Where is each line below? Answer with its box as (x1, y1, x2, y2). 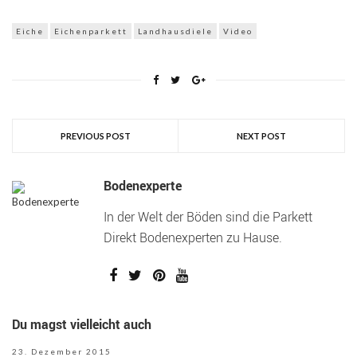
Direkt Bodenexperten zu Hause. (104, 229, 282, 247)
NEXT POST (237, 131, 286, 142)
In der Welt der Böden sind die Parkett (104, 208, 312, 226)
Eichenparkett (54, 26, 127, 37)
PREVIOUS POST (60, 131, 131, 142)
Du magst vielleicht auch (12, 316, 151, 334)
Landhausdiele (138, 26, 213, 37)
